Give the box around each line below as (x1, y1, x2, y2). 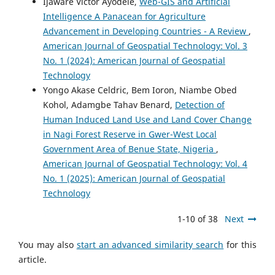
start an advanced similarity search (76, 239, 224, 250)
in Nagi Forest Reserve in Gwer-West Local (43, 128, 217, 140)
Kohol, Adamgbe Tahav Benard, (43, 98, 175, 110)
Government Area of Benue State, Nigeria (43, 142, 216, 155)
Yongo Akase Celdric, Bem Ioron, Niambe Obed (43, 83, 237, 96)
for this (223, 239, 257, 250)
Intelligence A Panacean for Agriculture (43, 10, 206, 22)
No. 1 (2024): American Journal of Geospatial (43, 54, 225, 66)
